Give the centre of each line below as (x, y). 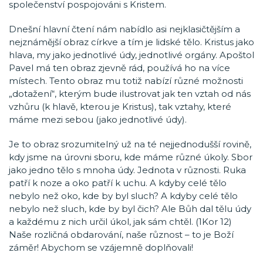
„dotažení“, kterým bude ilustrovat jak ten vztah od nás (130, 94)
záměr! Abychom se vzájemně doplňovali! (101, 247)
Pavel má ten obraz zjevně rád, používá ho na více (119, 68)
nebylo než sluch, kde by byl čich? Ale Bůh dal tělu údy (130, 209)
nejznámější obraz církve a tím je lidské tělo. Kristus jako (131, 42)
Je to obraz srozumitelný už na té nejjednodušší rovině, (130, 144)
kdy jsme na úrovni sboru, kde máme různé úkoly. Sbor (131, 157)
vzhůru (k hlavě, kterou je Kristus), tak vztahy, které (120, 107)
